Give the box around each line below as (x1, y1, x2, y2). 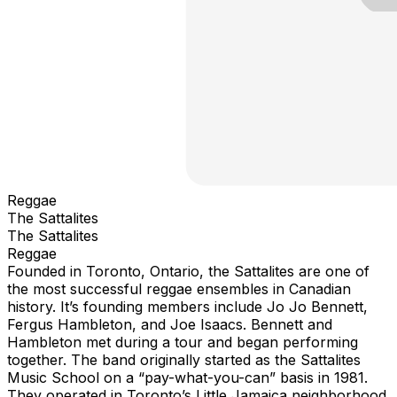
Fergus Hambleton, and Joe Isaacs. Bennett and (7, 315, 332, 333)
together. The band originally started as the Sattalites (7, 350, 361, 369)
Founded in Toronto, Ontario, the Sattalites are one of (7, 261, 370, 280)
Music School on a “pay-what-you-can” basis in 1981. (7, 368, 368, 386)
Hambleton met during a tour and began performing (7, 332, 358, 351)
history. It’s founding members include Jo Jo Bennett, (7, 297, 368, 315)
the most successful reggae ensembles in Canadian (7, 279, 351, 298)
